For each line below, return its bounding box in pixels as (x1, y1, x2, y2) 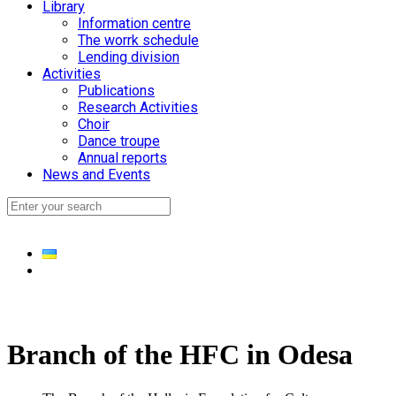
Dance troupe (78, 133, 160, 149)
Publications (78, 82, 155, 99)
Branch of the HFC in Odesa (7, 339, 353, 371)
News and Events (42, 166, 150, 183)
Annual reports (78, 149, 167, 166)
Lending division (78, 49, 179, 65)
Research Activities (78, 99, 198, 116)
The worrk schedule (78, 32, 199, 49)
